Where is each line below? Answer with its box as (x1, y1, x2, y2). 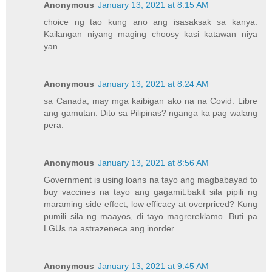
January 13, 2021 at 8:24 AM (98, 79, 209, 89)
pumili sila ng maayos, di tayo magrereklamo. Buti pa (44, 211, 257, 222)
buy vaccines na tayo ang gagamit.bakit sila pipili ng (44, 187, 257, 197)
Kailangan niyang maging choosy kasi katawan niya (44, 29, 257, 39)
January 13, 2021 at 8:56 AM (98, 158, 209, 168)
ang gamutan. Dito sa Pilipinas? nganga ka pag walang (44, 108, 257, 118)
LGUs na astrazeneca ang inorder (44, 223, 175, 234)
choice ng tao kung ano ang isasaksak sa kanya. (44, 17, 257, 27)
